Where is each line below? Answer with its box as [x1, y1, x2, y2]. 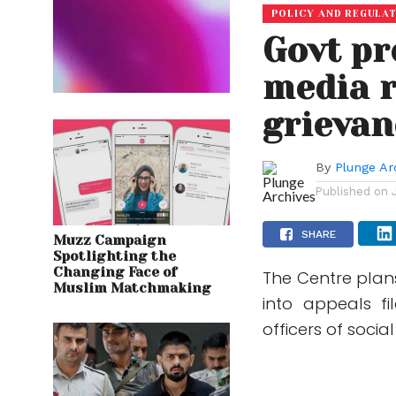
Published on [316, 185, 389, 199]
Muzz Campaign [53, 232, 166, 249]
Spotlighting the [53, 248, 176, 265]
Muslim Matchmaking [53, 280, 211, 297]
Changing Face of [53, 264, 177, 281]
